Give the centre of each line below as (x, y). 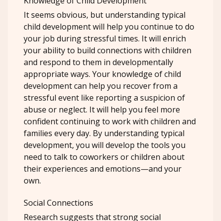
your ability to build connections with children (108, 51)
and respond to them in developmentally (98, 62)
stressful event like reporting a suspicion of (104, 98)
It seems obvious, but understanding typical (105, 15)
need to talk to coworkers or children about (104, 157)
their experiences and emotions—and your (103, 169)
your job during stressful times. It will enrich (105, 39)
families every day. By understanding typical (104, 133)
